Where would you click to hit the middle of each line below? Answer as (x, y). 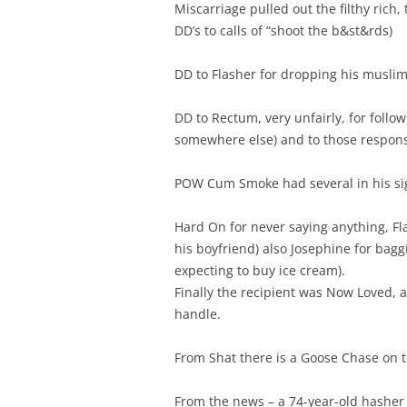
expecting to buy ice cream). (260, 270)
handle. (198, 314)
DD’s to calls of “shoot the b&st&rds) (283, 30)
